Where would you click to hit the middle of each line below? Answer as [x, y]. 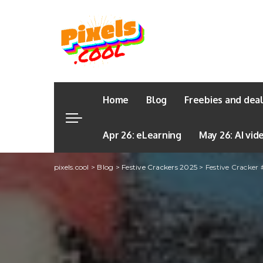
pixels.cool [72, 167]
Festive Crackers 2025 [160, 167]
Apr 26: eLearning [142, 135]
